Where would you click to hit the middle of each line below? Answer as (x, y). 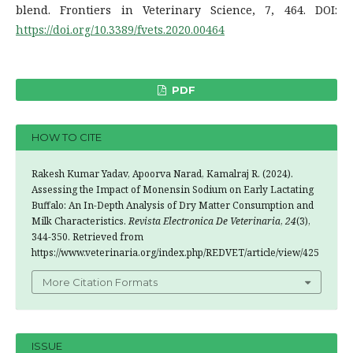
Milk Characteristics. (80, 221)
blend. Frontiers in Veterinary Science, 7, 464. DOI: (176, 9)
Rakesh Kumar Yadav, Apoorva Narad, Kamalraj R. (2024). (162, 173)
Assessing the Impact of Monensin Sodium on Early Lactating (173, 189)
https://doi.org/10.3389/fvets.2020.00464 (120, 29)
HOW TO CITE (67, 137)
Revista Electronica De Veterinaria (204, 221)
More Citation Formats (100, 282)
